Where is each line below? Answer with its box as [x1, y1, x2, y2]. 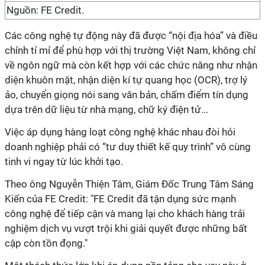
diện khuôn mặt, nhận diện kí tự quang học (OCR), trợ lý [5, 74, 247, 86]
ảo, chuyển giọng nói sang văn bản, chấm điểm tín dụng [5, 89, 248, 101]
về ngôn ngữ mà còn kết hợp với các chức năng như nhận [5, 59, 257, 71]
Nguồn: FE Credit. [7, 4, 84, 16]
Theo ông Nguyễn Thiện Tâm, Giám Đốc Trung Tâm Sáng [5, 178, 254, 190]
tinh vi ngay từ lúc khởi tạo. [5, 156, 123, 167]
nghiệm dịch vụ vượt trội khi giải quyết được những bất [5, 222, 247, 234]
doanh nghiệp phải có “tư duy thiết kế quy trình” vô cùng [5, 141, 251, 153]
